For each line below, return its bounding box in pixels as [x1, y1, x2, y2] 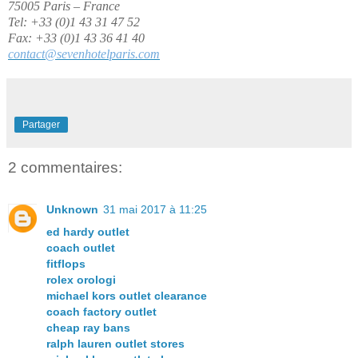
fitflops [46, 257, 86, 270]
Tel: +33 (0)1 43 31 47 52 [8, 15, 140, 30]
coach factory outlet [46, 304, 157, 318]
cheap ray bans [46, 320, 130, 334]
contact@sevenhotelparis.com [8, 47, 160, 62]
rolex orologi [46, 272, 116, 286]
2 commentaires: [8, 159, 122, 177]
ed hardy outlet [46, 225, 129, 238]
